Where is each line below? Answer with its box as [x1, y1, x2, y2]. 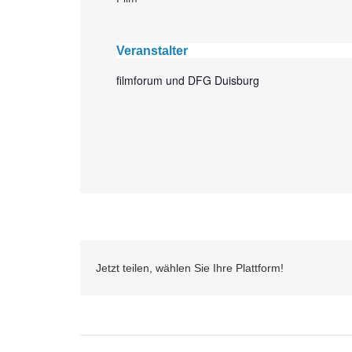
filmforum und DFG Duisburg [115, 71, 259, 88]
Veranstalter [115, 43, 188, 57]
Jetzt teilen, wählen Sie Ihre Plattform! [96, 261, 284, 274]
